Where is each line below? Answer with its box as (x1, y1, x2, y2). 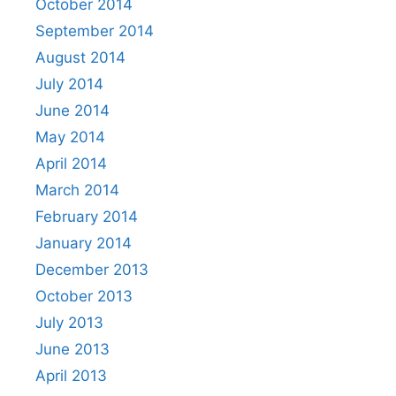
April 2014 (35, 154, 107, 172)
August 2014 (35, 48, 126, 66)
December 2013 (35, 260, 148, 278)
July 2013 (35, 313, 103, 331)
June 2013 (35, 339, 110, 358)
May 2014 (35, 127, 105, 146)
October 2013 (35, 286, 133, 305)
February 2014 (35, 207, 138, 225)
